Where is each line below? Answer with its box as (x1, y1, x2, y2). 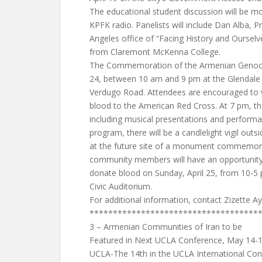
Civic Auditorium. (89, 181, 152, 192)
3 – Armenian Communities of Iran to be (89, 221, 242, 232)
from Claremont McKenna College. (89, 46, 220, 57)
